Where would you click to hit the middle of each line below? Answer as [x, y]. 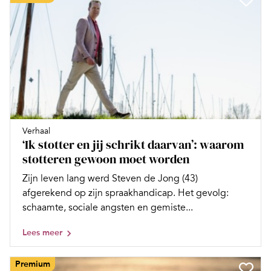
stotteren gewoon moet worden [106, 159]
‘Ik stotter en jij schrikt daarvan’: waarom [133, 145]
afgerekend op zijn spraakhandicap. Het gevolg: [126, 193]
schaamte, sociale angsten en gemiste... [108, 208]
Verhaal [36, 131]
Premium [33, 264]
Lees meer [42, 233]
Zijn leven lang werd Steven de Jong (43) [110, 179]
